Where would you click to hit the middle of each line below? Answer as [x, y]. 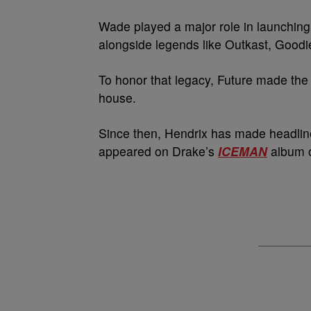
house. [117, 98]
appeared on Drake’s [158, 151]
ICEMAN [243, 151]
